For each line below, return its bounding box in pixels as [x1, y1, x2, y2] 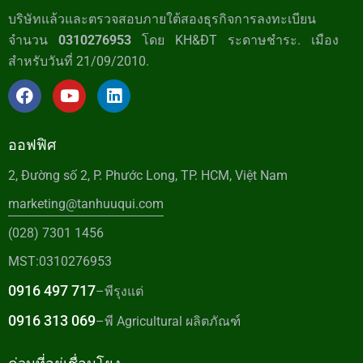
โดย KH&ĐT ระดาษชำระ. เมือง [131, 32, 339, 48]
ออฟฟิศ [8, 135, 56, 153]
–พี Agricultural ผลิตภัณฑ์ [96, 313, 241, 329]
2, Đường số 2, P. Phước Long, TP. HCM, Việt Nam [8, 167, 288, 183]
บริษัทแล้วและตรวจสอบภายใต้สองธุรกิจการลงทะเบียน [8, 11, 316, 27]
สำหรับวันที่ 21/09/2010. [8, 53, 149, 69]
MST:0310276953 [8, 254, 112, 270]
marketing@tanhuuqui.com [8, 196, 164, 212]
